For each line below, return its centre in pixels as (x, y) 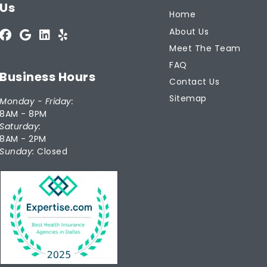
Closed (51, 152)
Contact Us (194, 82)
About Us (189, 31)
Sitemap (188, 99)
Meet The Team (205, 48)
